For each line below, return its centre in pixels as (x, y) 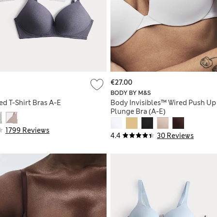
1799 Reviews (27, 130)
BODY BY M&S (131, 93)
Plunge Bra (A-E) (138, 111)
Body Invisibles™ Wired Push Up (163, 102)
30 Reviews (175, 135)
